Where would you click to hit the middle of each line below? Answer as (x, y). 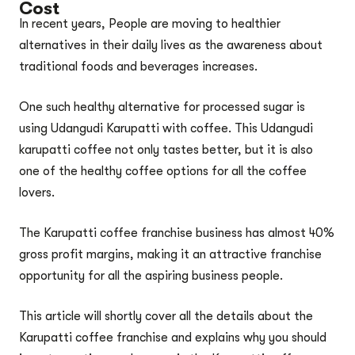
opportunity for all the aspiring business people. (153, 276)
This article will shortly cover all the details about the (166, 316)
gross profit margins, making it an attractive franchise (170, 254)
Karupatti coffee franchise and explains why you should (173, 338)
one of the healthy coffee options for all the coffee (163, 171)
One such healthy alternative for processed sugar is (162, 107)
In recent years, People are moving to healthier (150, 24)
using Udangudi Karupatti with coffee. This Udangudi (166, 128)
